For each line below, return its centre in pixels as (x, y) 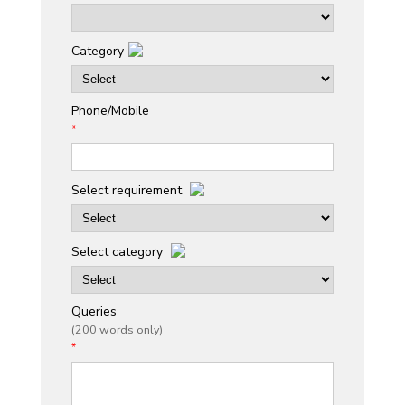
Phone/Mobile (111, 110)
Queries (94, 311)
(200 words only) (118, 329)
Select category (119, 251)
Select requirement (129, 190)
